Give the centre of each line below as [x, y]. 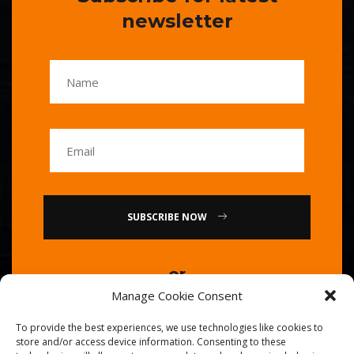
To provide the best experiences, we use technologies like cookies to [169, 328]
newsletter [177, 21]
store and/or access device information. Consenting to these [151, 342]
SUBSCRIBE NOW [196, 217]
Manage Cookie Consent [177, 296]
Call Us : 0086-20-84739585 [177, 313]
